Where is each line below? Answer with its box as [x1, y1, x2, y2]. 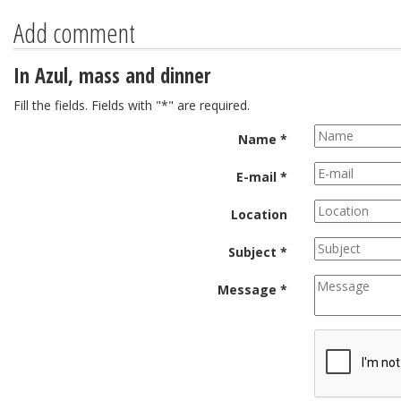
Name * [238, 131, 287, 148]
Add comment [13, 14, 135, 51]
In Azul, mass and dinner [13, 62, 210, 90]
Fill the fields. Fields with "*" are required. [13, 97, 250, 114]
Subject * [228, 243, 287, 260]
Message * [218, 281, 287, 298]
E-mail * [236, 168, 287, 185]
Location [231, 206, 287, 223]
